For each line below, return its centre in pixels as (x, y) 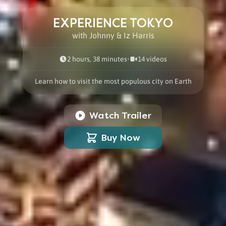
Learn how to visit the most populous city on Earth (113, 81)
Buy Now (121, 138)
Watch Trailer (121, 116)
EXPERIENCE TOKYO (113, 23)
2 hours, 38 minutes (97, 59)
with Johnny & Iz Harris (113, 36)
